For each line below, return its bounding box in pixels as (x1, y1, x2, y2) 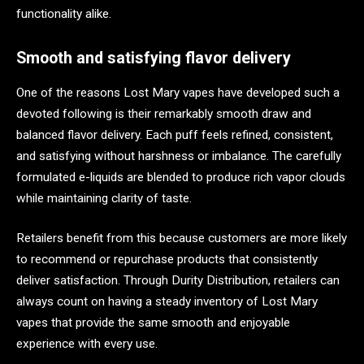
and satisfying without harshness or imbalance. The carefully (16, 148, 341, 163)
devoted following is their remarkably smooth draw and (16, 106, 311, 121)
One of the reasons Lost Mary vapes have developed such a (16, 84, 340, 100)
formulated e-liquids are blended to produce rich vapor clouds (16, 169, 345, 184)
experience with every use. (16, 336, 158, 352)
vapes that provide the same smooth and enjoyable (16, 315, 290, 331)
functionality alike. (16, 6, 111, 22)
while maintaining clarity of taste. (16, 190, 195, 206)
